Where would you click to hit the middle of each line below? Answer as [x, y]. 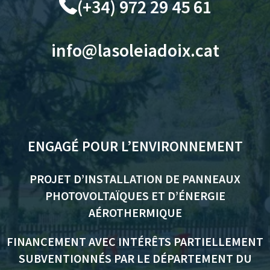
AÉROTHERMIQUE [135, 212]
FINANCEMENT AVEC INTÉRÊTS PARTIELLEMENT [135, 241]
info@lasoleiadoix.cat [135, 50]
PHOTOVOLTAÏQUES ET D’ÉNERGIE [135, 195]
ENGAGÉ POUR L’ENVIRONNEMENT [135, 146]
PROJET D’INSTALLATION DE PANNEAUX [135, 178]
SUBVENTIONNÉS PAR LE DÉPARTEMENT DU [135, 258]
